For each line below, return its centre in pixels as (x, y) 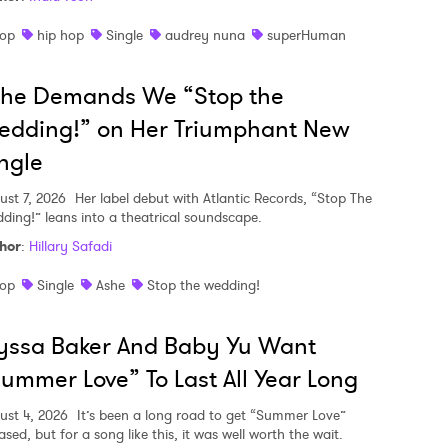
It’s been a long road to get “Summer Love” (209, 415)
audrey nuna (205, 35)
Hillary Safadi (70, 246)
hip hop (60, 35)
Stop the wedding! (203, 285)
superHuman (306, 35)
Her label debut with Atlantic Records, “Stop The (221, 198)
